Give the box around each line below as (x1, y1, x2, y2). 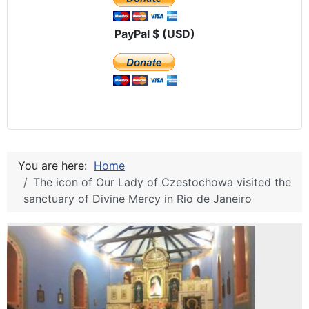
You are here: (18, 158, 94, 172)
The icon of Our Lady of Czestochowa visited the (33, 175, 291, 189)
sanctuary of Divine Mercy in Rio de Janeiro (23, 191, 252, 206)
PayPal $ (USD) (114, 26, 195, 41)
